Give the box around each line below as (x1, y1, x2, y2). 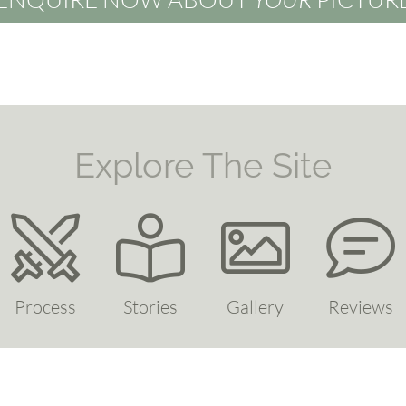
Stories (123, 295, 179, 319)
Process (14, 295, 77, 319)
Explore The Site (74, 145, 332, 187)
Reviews (327, 295, 393, 319)
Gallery (227, 295, 285, 319)
